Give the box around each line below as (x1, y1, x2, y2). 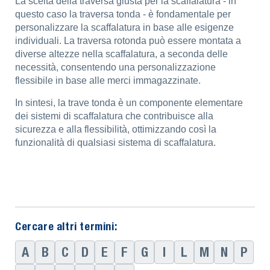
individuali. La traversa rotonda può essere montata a (15, 36, 241, 46)
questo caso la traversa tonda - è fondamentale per (15, 9, 231, 19)
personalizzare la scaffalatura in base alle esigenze (15, 22, 234, 33)
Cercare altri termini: (15, 220, 118, 233)
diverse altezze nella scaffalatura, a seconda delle (15, 49, 228, 59)
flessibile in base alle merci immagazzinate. (15, 75, 201, 86)
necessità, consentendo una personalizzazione (15, 62, 216, 72)
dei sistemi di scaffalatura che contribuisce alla (15, 111, 213, 121)
